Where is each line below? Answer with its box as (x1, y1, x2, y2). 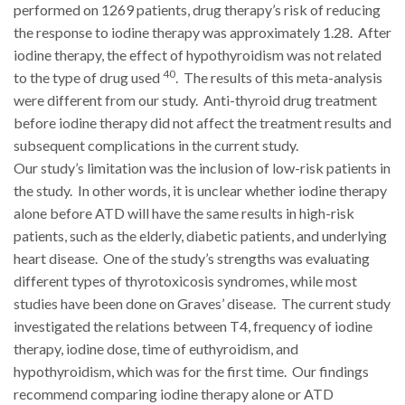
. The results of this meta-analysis (175, 68, 382, 86)
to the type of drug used (14, 68, 163, 86)
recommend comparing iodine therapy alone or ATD (14, 384, 334, 402)
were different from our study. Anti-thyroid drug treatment (14, 90, 377, 108)
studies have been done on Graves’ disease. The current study (14, 294, 391, 312)
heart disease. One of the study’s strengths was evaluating (14, 249, 370, 267)
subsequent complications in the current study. (14, 136, 298, 154)
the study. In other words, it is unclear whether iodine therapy (14, 181, 387, 199)
